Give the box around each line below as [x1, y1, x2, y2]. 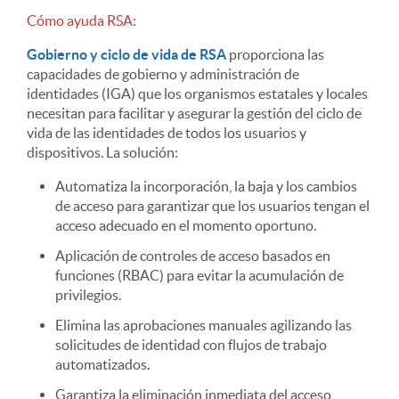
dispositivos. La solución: [27, 144, 178, 160]
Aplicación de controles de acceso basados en [55, 248, 330, 264]
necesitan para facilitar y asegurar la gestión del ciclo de [27, 105, 362, 121]
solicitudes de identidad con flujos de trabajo [55, 337, 327, 353]
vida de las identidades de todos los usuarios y [27, 125, 306, 141]
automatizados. [55, 356, 150, 372]
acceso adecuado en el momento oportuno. [55, 217, 316, 233]
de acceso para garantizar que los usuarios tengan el [55, 198, 370, 214]
